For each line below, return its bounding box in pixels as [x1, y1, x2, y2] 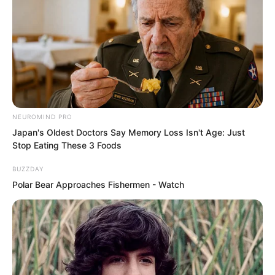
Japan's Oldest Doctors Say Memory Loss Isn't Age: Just [12, 127, 245, 138]
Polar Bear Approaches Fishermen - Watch [12, 179, 184, 190]
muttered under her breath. [18, 10, 176, 26]
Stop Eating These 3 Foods [12, 140, 122, 151]
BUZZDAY [12, 165, 44, 173]
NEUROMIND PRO [12, 113, 72, 121]
